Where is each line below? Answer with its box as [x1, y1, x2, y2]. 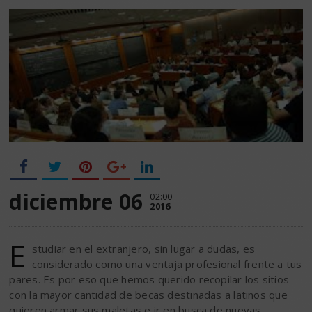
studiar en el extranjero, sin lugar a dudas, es [31, 242, 256, 256]
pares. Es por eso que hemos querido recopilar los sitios [9, 272, 290, 287]
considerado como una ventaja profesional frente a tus [31, 257, 302, 272]
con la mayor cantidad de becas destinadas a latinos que [9, 288, 288, 302]
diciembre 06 [9, 187, 143, 217]
